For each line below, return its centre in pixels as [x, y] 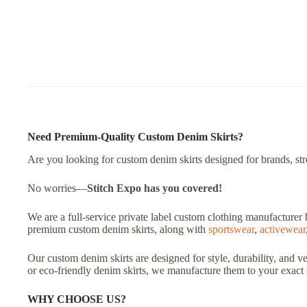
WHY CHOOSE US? [77, 299]
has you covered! [183, 188]
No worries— [57, 188]
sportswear [231, 229]
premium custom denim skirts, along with [118, 229]
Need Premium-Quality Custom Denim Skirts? [135, 136]
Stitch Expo [114, 188]
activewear [283, 229]
